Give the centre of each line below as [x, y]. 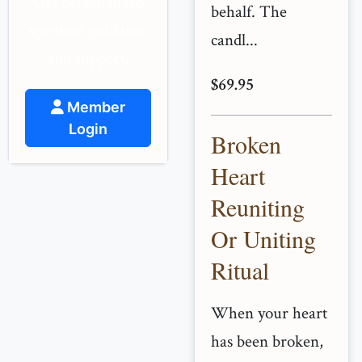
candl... [234, 40]
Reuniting [258, 207]
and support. [88, 59]
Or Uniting [263, 238]
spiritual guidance [88, 30]
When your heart [269, 313]
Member [95, 107]
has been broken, [267, 341]
